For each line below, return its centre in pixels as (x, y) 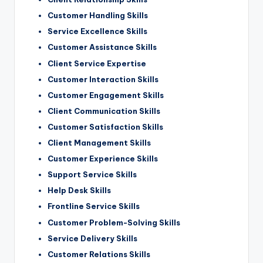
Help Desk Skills (79, 190)
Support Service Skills (92, 175)
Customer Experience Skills (103, 159)
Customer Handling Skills (98, 16)
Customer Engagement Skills (106, 95)
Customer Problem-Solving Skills (114, 222)
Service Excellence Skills (97, 31)
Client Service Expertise (97, 63)
